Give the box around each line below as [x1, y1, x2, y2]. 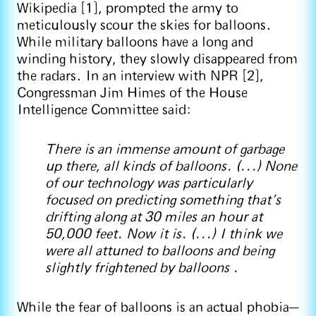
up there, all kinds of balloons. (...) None [45, 160, 297, 174]
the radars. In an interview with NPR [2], [17, 70, 264, 84]
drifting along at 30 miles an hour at [45, 211, 262, 225]
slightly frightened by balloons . [45, 262, 238, 276]
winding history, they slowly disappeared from [17, 53, 298, 67]
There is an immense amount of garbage [45, 143, 284, 157]
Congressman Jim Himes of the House [17, 87, 248, 101]
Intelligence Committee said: [17, 104, 191, 118]
